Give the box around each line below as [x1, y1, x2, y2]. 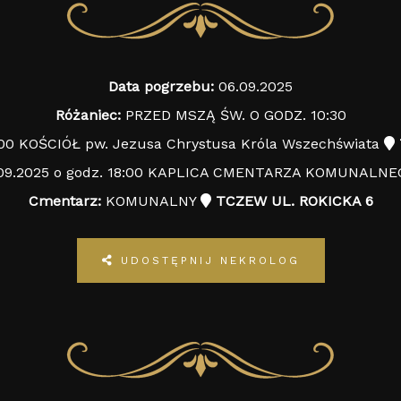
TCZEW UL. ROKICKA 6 [210, 192, 373, 209]
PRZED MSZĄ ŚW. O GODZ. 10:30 [120, 107, 346, 124]
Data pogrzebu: [108, 78, 214, 95]
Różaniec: [55, 107, 121, 124]
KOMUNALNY [100, 192, 200, 209]
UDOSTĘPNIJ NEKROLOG [120, 254, 300, 267]
